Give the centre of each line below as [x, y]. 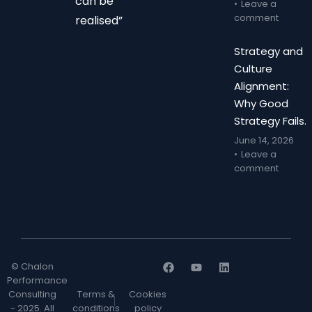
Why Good [261, 103]
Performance [37, 280]
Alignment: [262, 86]
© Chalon [33, 266]
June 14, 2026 [264, 140]
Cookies [148, 294]
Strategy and [268, 51]
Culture [253, 69]
